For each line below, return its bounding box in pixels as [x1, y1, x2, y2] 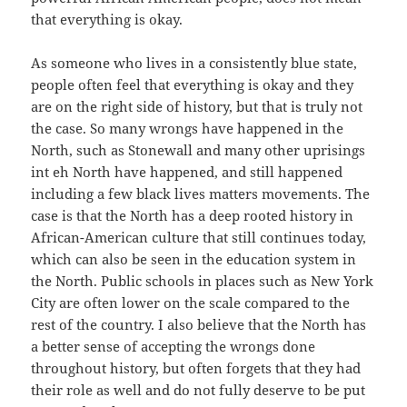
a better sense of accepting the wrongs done [31, 336, 316, 355]
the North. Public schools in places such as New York [31, 271, 374, 290]
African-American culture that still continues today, [31, 227, 367, 246]
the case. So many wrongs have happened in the [31, 118, 344, 137]
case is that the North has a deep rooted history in [31, 205, 354, 224]
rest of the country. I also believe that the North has [31, 314, 367, 333]
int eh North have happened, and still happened [31, 162, 343, 181]
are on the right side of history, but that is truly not [31, 96, 363, 115]
